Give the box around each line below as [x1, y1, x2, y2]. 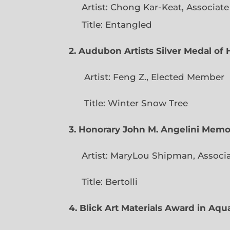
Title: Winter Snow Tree [69, 98, 188, 108]
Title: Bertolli [69, 176, 138, 187]
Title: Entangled [82, 19, 152, 30]
